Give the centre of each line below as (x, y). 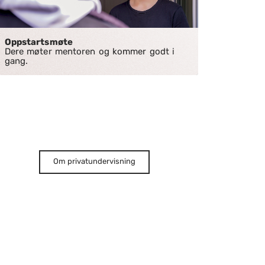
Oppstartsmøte (38, 42)
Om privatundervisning (94, 161)
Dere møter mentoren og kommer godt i (90, 51)
